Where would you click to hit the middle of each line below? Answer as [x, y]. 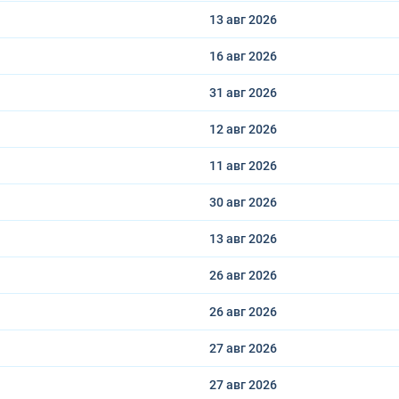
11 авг [229, 166]
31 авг [229, 93]
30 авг [229, 202]
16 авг [229, 56]
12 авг [229, 129]
